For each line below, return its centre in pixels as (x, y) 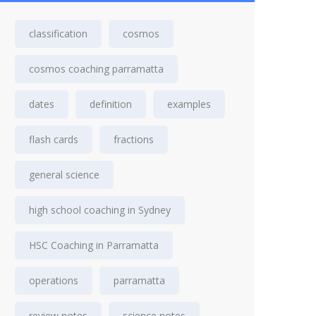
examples (189, 104)
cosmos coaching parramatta (96, 69)
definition (111, 104)
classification (58, 34)
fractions (134, 139)
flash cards (54, 139)
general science (64, 175)
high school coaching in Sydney (100, 210)
